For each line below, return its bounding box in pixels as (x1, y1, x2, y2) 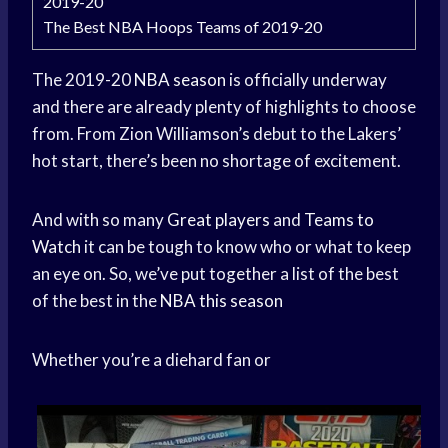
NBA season (134, 69, 226, 91)
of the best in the (32, 290, 160, 312)
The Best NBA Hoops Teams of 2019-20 (43, 17, 322, 37)
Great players (167, 209, 270, 231)
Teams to (304, 209, 374, 231)
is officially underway (226, 69, 387, 91)
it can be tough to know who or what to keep (81, 236, 411, 258)
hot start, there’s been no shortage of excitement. (32, 150, 401, 172)
